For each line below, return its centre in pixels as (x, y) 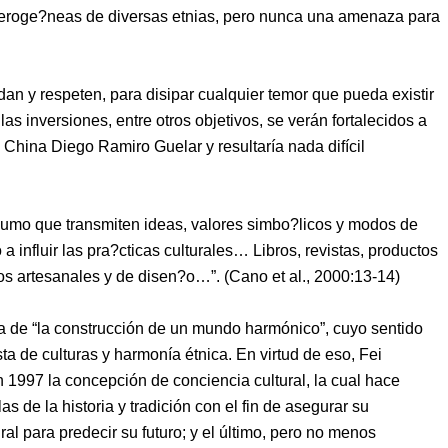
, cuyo (348, 328)
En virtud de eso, (297, 354)
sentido (397, 328)
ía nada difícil (318, 146)
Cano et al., (271, 276)
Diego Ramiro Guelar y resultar (159, 146)
